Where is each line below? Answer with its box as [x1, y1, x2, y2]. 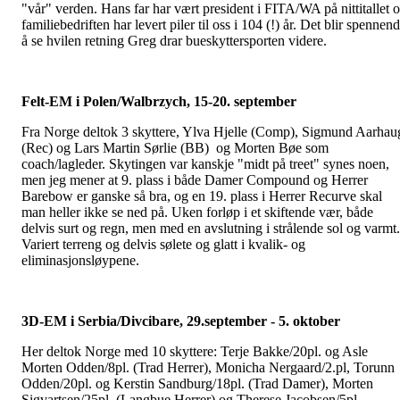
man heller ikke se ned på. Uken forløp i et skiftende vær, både [21, 204, 373, 220]
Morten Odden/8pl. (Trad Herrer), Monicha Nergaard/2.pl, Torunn [21, 360, 395, 375]
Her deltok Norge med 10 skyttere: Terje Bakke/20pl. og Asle [21, 344, 368, 359]
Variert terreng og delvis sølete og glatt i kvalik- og [21, 237, 305, 252]
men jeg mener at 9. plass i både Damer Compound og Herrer [21, 172, 368, 187]
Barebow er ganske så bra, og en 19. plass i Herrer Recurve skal [21, 188, 382, 204]
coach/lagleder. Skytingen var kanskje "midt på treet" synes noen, [21, 156, 389, 171]
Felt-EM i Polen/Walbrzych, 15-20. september [21, 94, 296, 109]
